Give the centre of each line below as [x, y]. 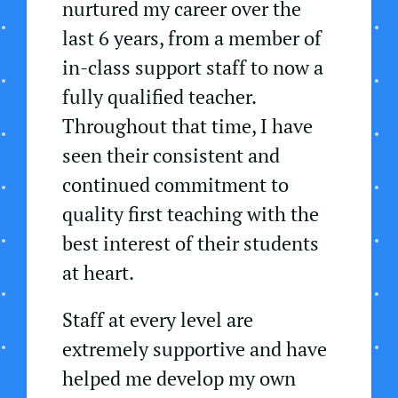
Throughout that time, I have [187, 126]
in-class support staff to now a [193, 68]
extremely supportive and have [195, 349]
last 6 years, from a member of [192, 38]
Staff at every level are [158, 320]
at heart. [98, 273]
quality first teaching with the [191, 214]
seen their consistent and [171, 155]
